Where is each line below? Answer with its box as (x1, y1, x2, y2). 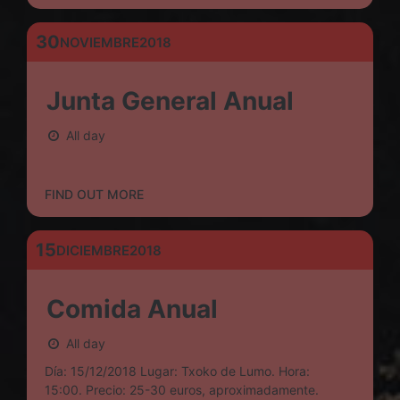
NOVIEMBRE (60, 33, 139, 51)
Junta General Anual (46, 86, 294, 117)
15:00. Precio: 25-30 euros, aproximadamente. (45, 382, 319, 398)
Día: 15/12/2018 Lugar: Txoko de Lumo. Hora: (45, 363, 310, 379)
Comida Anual (46, 294, 218, 325)
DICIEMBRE (56, 241, 129, 259)
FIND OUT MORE (45, 187, 144, 203)
